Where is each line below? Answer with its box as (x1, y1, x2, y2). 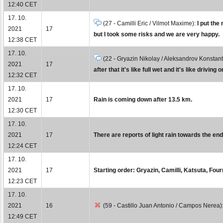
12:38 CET (8, 36, 37, 43)
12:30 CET (8, 107, 37, 114)
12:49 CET (8, 213, 37, 220)
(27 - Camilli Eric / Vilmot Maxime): (102, 19, 197, 27)
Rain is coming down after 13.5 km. (94, 96, 192, 103)
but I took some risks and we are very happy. (94, 30, 220, 38)
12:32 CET (8, 71, 37, 79)
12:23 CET (8, 177, 37, 185)
